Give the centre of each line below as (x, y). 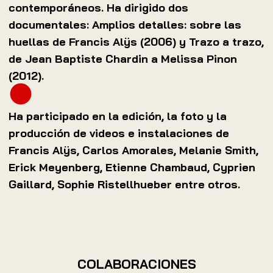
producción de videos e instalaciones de (119, 133)
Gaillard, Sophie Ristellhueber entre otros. (124, 184)
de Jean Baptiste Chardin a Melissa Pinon (123, 58)
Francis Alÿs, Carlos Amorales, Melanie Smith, (133, 150)
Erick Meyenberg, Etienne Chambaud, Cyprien (132, 167)
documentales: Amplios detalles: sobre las (125, 24)
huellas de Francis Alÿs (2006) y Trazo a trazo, (136, 41)
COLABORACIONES (136, 264)
